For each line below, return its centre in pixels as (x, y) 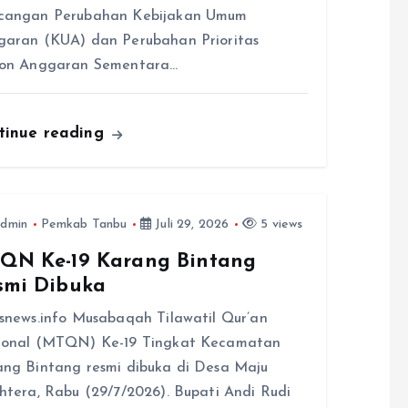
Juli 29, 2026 (190, 225)
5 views (280, 225)
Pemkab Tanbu (84, 225)
